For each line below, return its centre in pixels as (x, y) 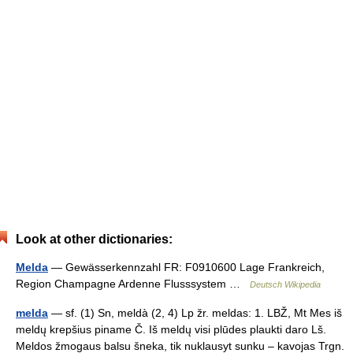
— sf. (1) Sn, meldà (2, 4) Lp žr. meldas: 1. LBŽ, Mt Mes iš (195, 313)
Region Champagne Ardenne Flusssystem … (133, 284)
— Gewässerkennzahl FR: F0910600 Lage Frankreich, (186, 267)
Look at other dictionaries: (94, 239)
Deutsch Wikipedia (285, 284)
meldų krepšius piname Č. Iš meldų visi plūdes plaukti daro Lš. (171, 329)
